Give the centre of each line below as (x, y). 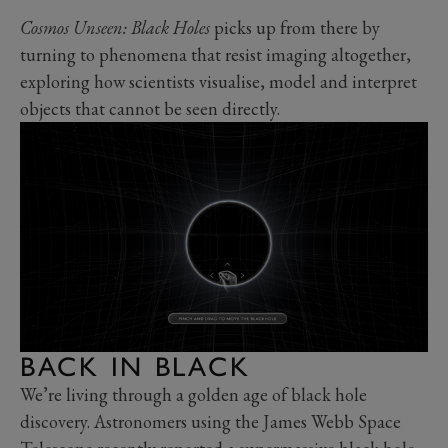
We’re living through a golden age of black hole (193, 394)
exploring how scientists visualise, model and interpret (218, 82)
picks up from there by (295, 28)
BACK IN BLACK (135, 366)
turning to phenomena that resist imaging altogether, (215, 55)
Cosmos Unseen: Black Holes (115, 28)
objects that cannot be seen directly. (150, 109)
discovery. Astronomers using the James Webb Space (210, 421)
